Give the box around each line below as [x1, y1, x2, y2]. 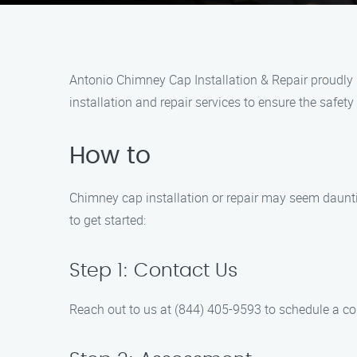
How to [69, 144, 151, 168]
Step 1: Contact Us [69, 261, 237, 280]
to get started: [69, 211, 146, 229]
